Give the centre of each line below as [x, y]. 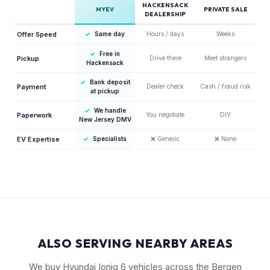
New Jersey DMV [105, 119]
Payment [32, 86]
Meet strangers [225, 58]
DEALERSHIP [165, 14]
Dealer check [165, 86]
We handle [110, 110]
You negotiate [165, 114]
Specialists [110, 138]
